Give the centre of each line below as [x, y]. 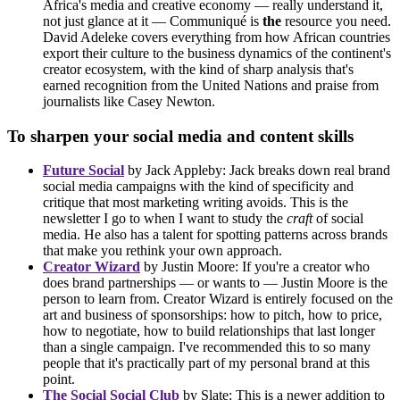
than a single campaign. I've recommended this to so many [207, 347]
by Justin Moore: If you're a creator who [255, 267]
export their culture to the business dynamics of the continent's [217, 53]
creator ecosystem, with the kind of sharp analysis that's [198, 69]
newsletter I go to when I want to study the [165, 219]
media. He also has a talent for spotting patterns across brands [215, 235]
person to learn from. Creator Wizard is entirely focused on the [218, 299]
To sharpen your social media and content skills [180, 136]
